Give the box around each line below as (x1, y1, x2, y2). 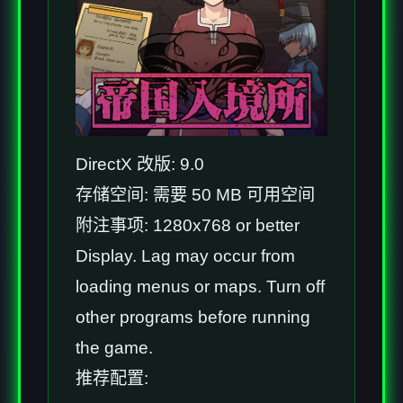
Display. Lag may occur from (76, 246, 295, 266)
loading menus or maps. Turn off (76, 277, 325, 297)
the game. (76, 338, 153, 358)
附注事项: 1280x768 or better (76, 216, 300, 236)
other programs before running (76, 308, 310, 327)
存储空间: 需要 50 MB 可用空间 (76, 185, 315, 205)
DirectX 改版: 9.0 (76, 155, 204, 175)
